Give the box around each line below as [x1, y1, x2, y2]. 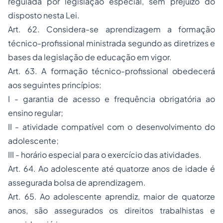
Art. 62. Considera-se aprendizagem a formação [8, 24, 215, 35]
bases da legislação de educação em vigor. [8, 52, 172, 63]
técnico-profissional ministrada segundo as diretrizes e [8, 38, 215, 49]
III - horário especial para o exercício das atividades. [8, 149, 202, 160]
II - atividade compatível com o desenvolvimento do [8, 121, 215, 132]
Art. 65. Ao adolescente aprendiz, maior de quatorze [8, 191, 215, 202]
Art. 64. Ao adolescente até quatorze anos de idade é [8, 163, 215, 174]
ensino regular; [8, 108, 63, 118]
